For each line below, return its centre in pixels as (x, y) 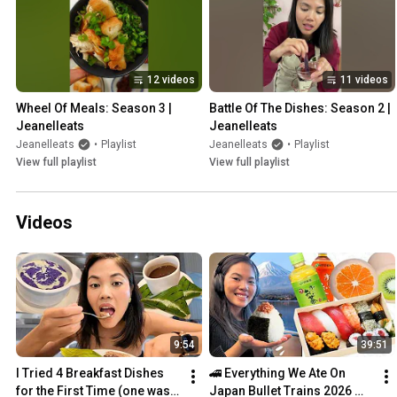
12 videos (171, 80)
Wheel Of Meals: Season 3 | (94, 109)
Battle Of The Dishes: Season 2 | (300, 109)
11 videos (364, 80)
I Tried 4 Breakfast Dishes (90, 374)
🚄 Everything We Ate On (277, 374)
